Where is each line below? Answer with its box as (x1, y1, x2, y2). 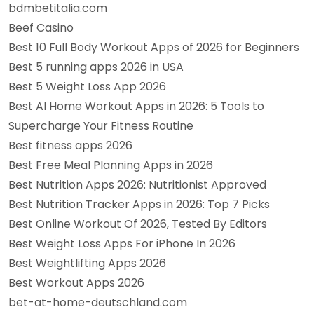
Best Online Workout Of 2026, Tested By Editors (8, 216, 267, 232)
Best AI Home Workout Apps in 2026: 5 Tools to (8, 98, 264, 114)
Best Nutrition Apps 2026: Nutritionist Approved (8, 177, 266, 193)
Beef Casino (8, 20, 74, 36)
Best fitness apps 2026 (8, 137, 132, 153)
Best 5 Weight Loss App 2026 (8, 78, 166, 95)
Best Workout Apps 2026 (8, 275, 144, 291)
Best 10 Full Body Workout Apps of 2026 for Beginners (8, 39, 299, 55)
